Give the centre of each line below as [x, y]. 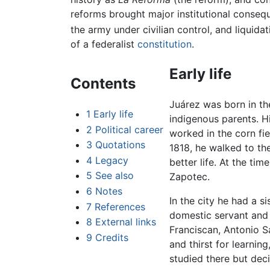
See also [114, 176]
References [120, 206]
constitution [165, 44]
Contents [103, 84]
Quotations [120, 145]
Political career [129, 129]
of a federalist [104, 44]
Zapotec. [189, 176]
